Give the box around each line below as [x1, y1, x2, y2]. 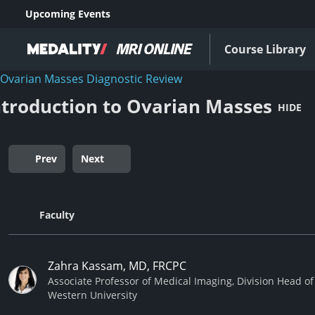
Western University [48, 288, 137, 302]
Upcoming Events [25, 7, 110, 20]
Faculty [39, 208, 75, 221]
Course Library [224, 41, 306, 57]
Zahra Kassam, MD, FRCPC [48, 258, 186, 274]
